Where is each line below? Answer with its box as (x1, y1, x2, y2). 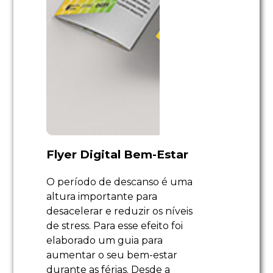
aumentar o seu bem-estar (46, 249, 178, 261)
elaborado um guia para (46, 235, 163, 247)
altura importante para (46, 191, 158, 203)
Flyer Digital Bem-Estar (46, 147, 189, 162)
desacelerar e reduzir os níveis (46, 205, 193, 218)
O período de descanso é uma (46, 176, 193, 188)
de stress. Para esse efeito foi (46, 220, 183, 232)
